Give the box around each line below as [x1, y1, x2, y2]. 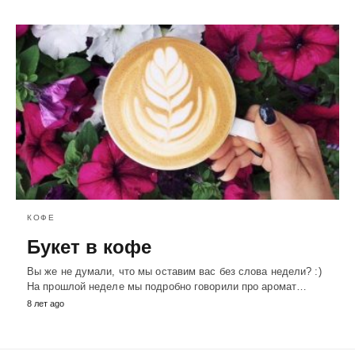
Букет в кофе [27, 236, 151, 258]
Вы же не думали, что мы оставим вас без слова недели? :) [27, 265, 322, 278]
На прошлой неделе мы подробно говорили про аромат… [27, 281, 307, 293]
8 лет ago [27, 299, 64, 309]
